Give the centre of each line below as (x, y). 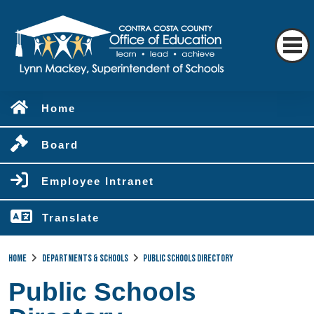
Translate (71, 218)
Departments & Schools (85, 258)
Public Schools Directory (188, 258)
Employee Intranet (98, 181)
